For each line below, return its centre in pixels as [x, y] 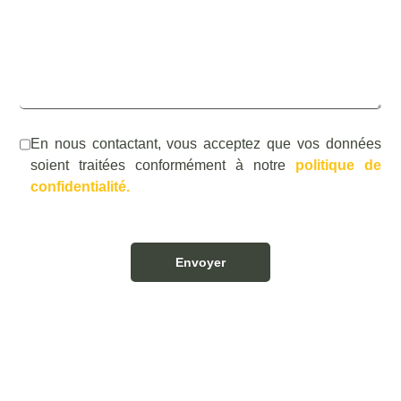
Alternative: [56, 307]
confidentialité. [81, 187]
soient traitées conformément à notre [163, 165]
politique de [338, 165]
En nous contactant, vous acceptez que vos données [206, 144]
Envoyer [200, 262]
